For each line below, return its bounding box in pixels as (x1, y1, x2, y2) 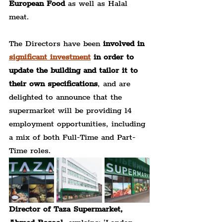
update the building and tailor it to (9, 65, 141, 76)
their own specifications (9, 78, 98, 89)
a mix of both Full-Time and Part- (9, 132, 135, 143)
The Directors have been (9, 38, 103, 49)
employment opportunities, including (9, 118, 148, 129)
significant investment (9, 52, 91, 62)
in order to (91, 52, 137, 62)
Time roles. (9, 145, 51, 156)
